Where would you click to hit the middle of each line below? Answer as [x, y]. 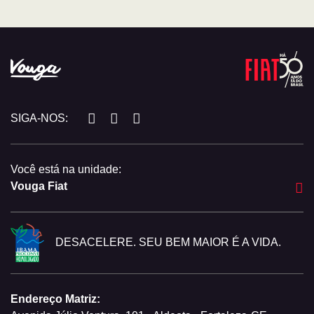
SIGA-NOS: [39, 118]
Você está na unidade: [66, 170]
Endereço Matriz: [55, 299]
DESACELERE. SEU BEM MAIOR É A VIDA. [168, 242]
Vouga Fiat [39, 186]
